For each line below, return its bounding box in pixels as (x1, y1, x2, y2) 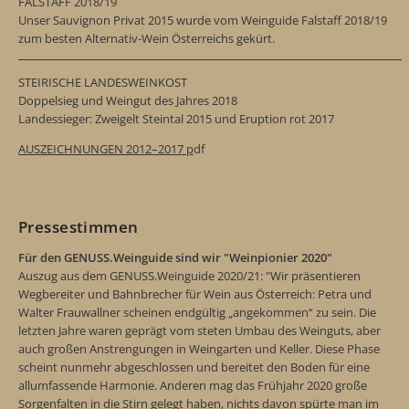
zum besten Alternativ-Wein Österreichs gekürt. (18, 29, 275, 47)
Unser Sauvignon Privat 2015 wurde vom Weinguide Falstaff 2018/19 (18, 11, 387, 28)
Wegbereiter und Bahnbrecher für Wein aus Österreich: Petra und (18, 285, 372, 302)
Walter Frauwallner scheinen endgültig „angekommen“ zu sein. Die (18, 303, 376, 320)
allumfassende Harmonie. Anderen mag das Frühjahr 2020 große (18, 376, 367, 393)
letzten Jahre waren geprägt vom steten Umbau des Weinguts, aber (18, 321, 381, 339)
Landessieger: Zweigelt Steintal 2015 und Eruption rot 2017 (18, 110, 334, 127)
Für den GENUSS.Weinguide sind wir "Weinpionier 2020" (18, 248, 332, 266)
